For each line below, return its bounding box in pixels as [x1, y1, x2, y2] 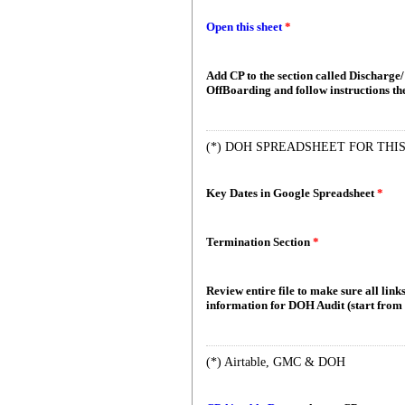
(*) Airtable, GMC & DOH [206, 355, 345, 369]
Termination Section [206, 235, 313, 249]
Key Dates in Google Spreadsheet [206, 186, 377, 200]
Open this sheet [206, 20, 282, 33]
